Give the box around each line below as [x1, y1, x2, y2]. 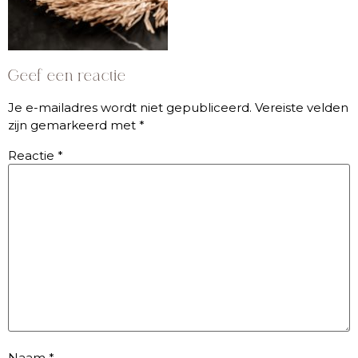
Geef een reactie [8, 68, 126, 85]
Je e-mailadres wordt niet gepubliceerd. [8, 100, 252, 116]
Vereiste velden [255, 100, 348, 116]
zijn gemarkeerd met [8, 117, 139, 133]
